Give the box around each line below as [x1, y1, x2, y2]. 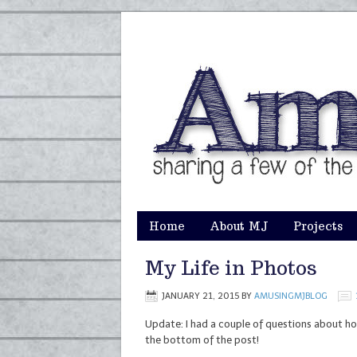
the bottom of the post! [145, 334, 259, 346]
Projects [293, 219, 343, 233]
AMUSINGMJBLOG [254, 291, 328, 301]
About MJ [210, 219, 269, 233]
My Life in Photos [145, 256, 317, 280]
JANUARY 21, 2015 [162, 291, 239, 301]
